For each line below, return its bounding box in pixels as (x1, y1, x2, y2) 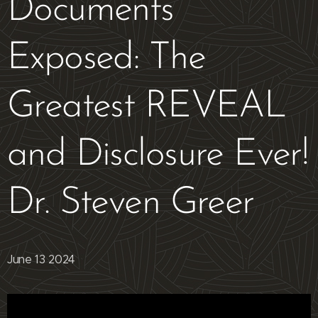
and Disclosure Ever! (7, 136, 309, 174)
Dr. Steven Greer (7, 184, 254, 222)
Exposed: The (7, 39, 205, 77)
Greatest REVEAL (7, 87, 286, 126)
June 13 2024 (7, 252, 76, 266)
